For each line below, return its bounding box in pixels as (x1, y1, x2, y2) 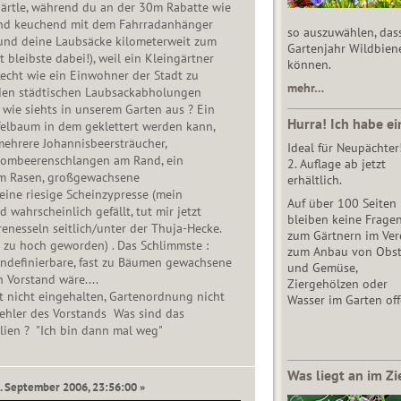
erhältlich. (286, 171, 342, 188)
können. (286, 55, 331, 73)
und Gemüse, (286, 259, 357, 276)
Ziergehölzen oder (286, 275, 388, 292)
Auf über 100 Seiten (286, 194, 397, 211)
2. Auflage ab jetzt (286, 155, 386, 172)
